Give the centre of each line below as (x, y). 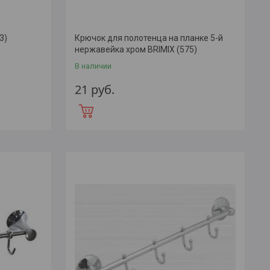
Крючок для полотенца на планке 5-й (149, 38)
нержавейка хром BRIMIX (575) (136, 49)
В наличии (93, 66)
